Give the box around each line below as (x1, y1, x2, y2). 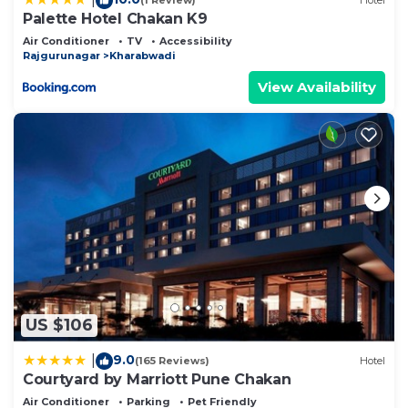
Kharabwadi (109, 48, 176, 62)
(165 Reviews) (135, 354, 209, 368)
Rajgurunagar (23, 48, 100, 62)
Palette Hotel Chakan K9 (23, 9, 208, 27)
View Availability (258, 77, 376, 96)
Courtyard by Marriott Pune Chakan (23, 370, 291, 388)
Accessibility (159, 34, 232, 47)
